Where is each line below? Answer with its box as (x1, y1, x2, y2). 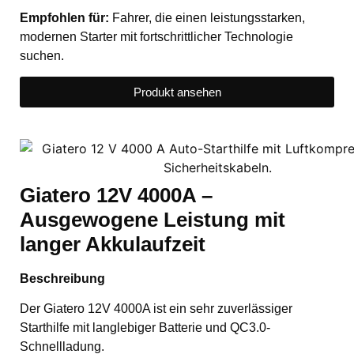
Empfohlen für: (20, 10, 109, 24)
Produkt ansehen (133, 85, 221, 99)
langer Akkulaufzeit (20, 232, 205, 256)
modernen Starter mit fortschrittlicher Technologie (20, 29, 293, 43)
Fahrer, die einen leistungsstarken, (109, 10, 305, 24)
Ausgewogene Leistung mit (20, 207, 285, 232)
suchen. (20, 48, 64, 62)
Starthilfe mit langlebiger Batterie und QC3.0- (20, 321, 270, 335)
